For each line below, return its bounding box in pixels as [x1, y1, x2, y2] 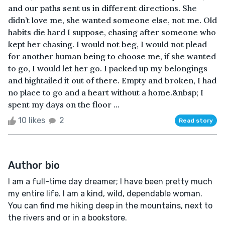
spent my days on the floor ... [8, 99, 120, 109]
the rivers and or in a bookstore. [8, 212, 127, 222]
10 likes [16, 115, 47, 125]
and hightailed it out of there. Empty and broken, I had [8, 75, 216, 85]
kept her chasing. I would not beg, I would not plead [8, 39, 207, 49]
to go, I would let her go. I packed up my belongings [8, 63, 207, 73]
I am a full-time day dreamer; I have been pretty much [8, 176, 212, 186]
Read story [179, 117, 213, 124]
